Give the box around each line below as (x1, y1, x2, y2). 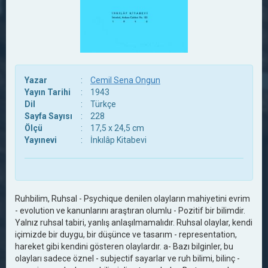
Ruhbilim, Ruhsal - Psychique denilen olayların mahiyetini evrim (15, 194, 250, 203)
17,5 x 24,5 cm (90, 123, 144, 133)
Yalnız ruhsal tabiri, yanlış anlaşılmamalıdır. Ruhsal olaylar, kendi (15, 218, 252, 227)
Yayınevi (25, 135, 57, 145)
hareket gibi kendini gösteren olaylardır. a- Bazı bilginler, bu (15, 242, 233, 251)
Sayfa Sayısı (25, 111, 72, 121)
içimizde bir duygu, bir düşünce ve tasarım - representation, (15, 230, 237, 239)
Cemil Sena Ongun (90, 75, 160, 85)
